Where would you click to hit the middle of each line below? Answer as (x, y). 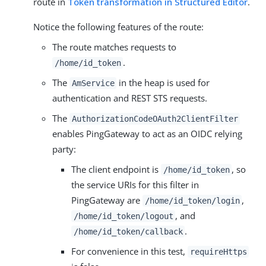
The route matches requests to (114, 47)
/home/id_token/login (192, 201)
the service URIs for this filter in (135, 185)
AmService (93, 83)
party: (64, 149)
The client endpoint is (116, 170)
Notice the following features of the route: (118, 27)
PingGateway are (107, 200)
